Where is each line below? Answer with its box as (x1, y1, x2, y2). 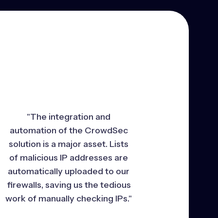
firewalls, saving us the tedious (6, 179, 131, 190)
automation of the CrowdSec (9, 125, 128, 136)
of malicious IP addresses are (9, 152, 128, 163)
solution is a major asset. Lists (9, 138, 129, 149)
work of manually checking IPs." (5, 193, 132, 204)
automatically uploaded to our (8, 165, 130, 177)
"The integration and (27, 111, 111, 122)
